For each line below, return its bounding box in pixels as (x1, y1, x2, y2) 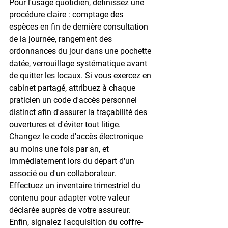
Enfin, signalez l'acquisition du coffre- (9, 217, 143, 227)
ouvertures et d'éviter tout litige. (9, 119, 123, 129)
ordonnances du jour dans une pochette (9, 46, 153, 56)
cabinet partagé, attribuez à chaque (9, 82, 137, 93)
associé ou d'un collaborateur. (9, 168, 118, 178)
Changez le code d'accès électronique (9, 131, 145, 141)
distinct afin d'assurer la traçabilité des (9, 107, 149, 117)
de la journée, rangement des (9, 34, 114, 44)
